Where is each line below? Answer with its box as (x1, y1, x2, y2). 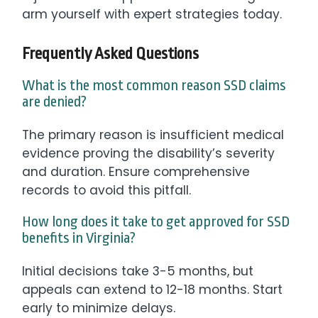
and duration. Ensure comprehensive (22, 163, 251, 181)
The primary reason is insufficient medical (22, 126, 285, 144)
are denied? (22, 94, 87, 111)
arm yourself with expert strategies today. (22, 6, 283, 23)
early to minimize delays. (22, 299, 176, 317)
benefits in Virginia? (22, 230, 136, 247)
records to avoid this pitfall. (22, 182, 192, 199)
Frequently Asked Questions (22, 45, 199, 64)
